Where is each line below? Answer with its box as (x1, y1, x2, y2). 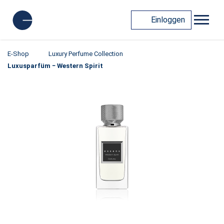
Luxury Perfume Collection (48, 50, 123, 57)
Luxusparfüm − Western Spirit (7, 62, 103, 69)
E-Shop (7, 50, 29, 57)
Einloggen (151, 14, 185, 24)
